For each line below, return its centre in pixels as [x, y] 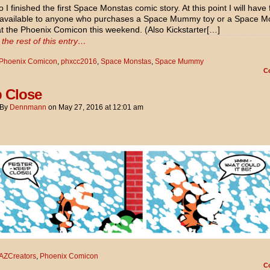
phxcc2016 [79, 62]
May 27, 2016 [81, 108]
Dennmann [28, 108]
